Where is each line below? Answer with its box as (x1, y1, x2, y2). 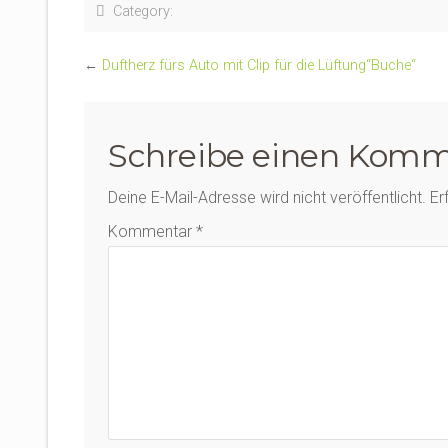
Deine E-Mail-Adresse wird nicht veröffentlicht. (108, 188, 426, 208)
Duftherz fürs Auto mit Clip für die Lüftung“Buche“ (102, 57, 416, 75)
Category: (105, 3, 173, 21)
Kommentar (108, 222, 196, 242)
